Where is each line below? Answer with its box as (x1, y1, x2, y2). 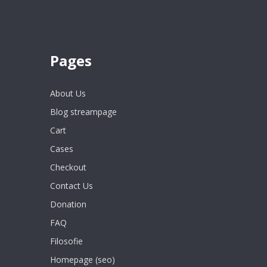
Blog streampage (50, 106, 117, 118)
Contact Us (50, 180, 93, 192)
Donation (50, 198, 86, 210)
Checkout (50, 162, 86, 173)
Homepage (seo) (50, 254, 115, 266)
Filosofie (50, 235, 83, 247)
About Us (50, 88, 86, 100)
